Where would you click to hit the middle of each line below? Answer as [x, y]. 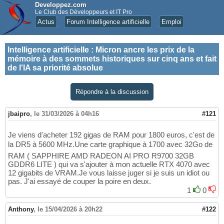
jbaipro [19, 114]
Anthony [21, 209]
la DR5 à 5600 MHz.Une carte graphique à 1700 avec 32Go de [110, 144]
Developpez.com [61, 5]
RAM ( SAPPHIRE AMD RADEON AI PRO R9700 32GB [101, 156]
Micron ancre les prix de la [145, 50]
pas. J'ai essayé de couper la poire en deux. [79, 181]
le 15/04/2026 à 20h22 [70, 209]
